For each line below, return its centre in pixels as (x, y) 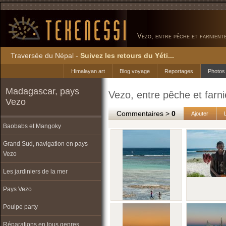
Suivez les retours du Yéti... (127, 55)
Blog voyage (135, 71)
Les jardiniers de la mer (35, 172)
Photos (216, 71)
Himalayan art (88, 71)
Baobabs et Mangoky (32, 126)
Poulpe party (20, 207)
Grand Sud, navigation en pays (45, 144)
